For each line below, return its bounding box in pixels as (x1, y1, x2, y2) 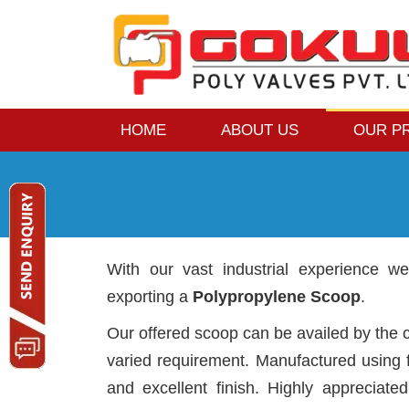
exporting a (107, 288, 193, 306)
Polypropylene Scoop (193, 288, 361, 306)
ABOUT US (221, 121, 299, 139)
